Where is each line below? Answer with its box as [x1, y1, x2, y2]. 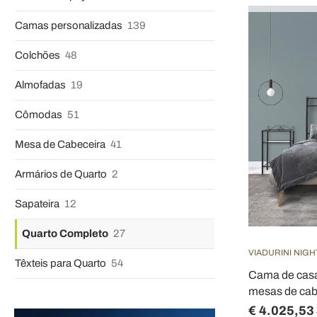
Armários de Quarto [15, 168, 109, 180]
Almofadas [15, 79, 68, 91]
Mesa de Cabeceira [15, 139, 108, 150]
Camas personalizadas [15, 20, 125, 31]
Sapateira [15, 198, 62, 209]
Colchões [15, 50, 62, 61]
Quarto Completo [22, 228, 110, 239]
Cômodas [15, 109, 64, 120]
